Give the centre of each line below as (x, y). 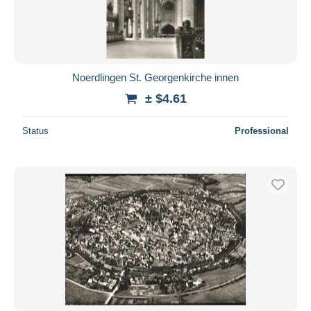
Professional (262, 131)
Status (35, 131)
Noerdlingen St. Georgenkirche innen (155, 77)
